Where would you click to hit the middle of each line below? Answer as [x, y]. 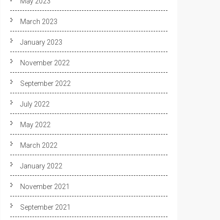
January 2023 [41, 42]
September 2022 [45, 83]
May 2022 [35, 125]
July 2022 [35, 104]
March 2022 [39, 145]
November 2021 [45, 187]
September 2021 [45, 207]
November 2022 [45, 63]
